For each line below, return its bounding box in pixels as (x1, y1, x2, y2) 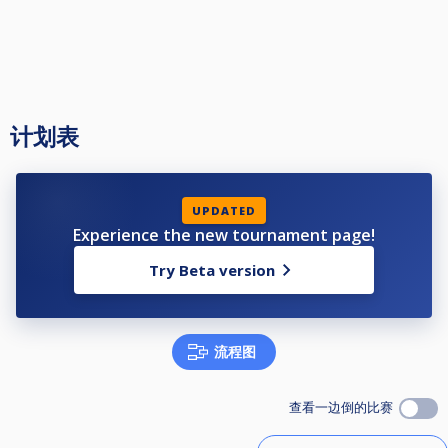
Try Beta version (149, 260, 275, 281)
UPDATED (192, 203, 256, 219)
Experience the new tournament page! (73, 224, 375, 247)
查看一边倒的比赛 (289, 398, 399, 417)
